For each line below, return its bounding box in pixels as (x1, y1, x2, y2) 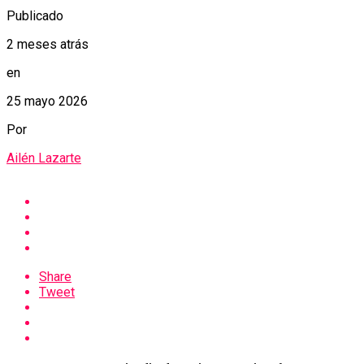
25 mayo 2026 (6, 93, 88, 110)
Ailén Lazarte (6, 150, 81, 167)
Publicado (6, 8, 63, 24)
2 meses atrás (6, 37, 89, 53)
